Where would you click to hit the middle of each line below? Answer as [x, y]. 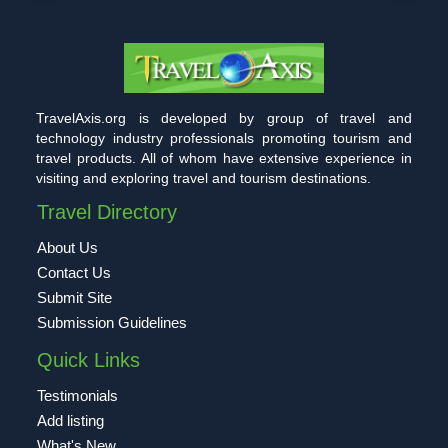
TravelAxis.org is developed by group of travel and [224, 117]
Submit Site [75, 297]
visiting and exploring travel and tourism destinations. [204, 177]
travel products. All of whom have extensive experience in [224, 157]
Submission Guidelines [112, 322]
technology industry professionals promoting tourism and [224, 137]
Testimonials [78, 395]
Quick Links [89, 359]
